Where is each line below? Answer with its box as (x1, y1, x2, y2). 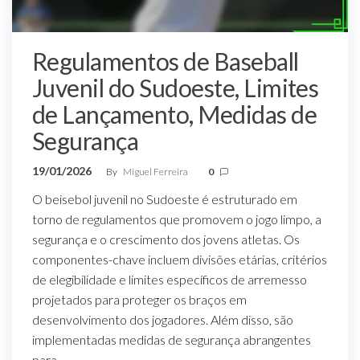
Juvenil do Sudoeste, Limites (32, 72, 319, 102)
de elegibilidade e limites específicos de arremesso (32, 271, 307, 287)
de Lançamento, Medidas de (32, 99, 317, 129)
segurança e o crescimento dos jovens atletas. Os (32, 231, 300, 247)
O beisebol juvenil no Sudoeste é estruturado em (32, 190, 297, 207)
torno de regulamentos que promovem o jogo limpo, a (32, 211, 321, 227)
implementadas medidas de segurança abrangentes (32, 331, 311, 347)
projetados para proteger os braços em (32, 291, 247, 307)
